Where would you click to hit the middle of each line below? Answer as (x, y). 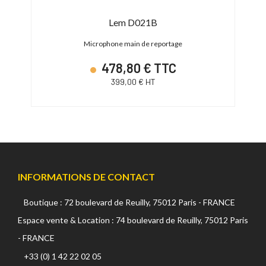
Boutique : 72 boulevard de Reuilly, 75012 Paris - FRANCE (129, 202)
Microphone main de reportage (133, 43)
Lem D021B (133, 22)
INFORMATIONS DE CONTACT (86, 176)
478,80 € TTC (137, 67)
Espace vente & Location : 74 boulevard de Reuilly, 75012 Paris (133, 220)
